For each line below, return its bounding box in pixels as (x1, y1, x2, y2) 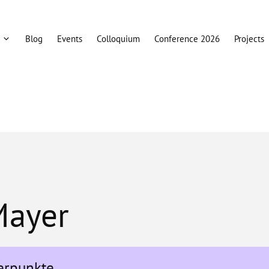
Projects (234, 33, 264, 44)
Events (57, 33, 82, 44)
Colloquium (97, 33, 140, 44)
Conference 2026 (154, 33, 220, 44)
